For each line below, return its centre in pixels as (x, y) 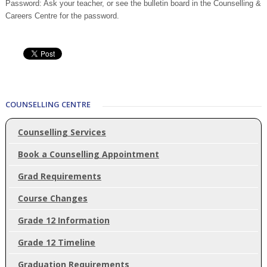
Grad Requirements (59, 176)
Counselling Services (62, 132)
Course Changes (52, 198)
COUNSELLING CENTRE (48, 104)
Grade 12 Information (63, 220)
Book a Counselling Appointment (88, 154)
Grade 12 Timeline (56, 242)
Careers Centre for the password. (62, 16)
